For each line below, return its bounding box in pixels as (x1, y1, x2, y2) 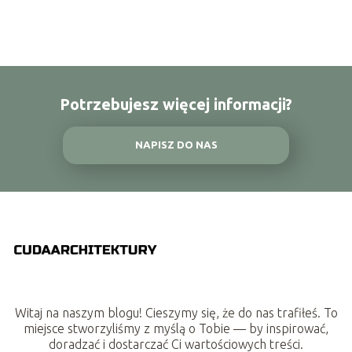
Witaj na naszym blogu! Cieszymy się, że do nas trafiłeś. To (14, 306, 338, 321)
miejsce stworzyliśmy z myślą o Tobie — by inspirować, (24, 321, 328, 336)
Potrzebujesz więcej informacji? (60, 94, 292, 113)
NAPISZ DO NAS (134, 139, 218, 152)
